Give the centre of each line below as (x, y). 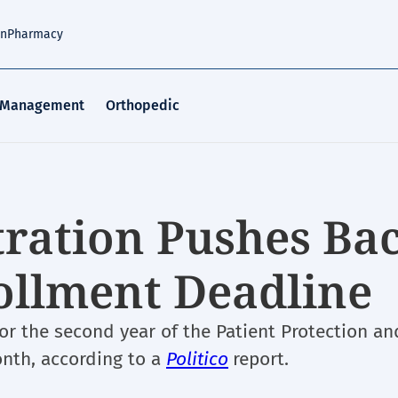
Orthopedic (143, 105)
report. (261, 359)
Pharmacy (35, 34)
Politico (197, 359)
